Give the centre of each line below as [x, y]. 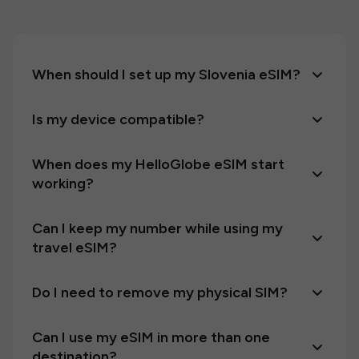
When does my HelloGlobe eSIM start [158, 164]
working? [63, 184]
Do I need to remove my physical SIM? [160, 292]
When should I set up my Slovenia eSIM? [166, 75]
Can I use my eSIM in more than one [151, 337]
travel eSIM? [75, 248]
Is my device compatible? [118, 119]
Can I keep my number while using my [157, 228]
